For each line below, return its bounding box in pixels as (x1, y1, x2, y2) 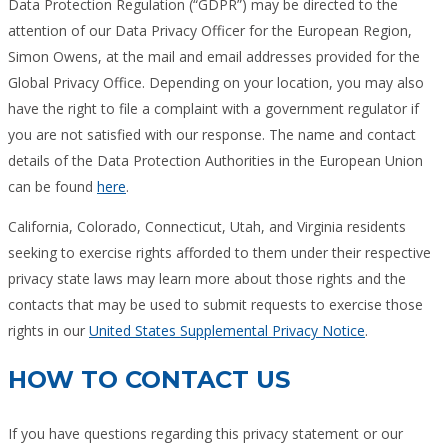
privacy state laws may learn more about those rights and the (8, 268, 406, 288)
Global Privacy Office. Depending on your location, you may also (8, 72, 424, 92)
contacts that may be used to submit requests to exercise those (8, 294, 423, 314)
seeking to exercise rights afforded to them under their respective (8, 242, 431, 262)
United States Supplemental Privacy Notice (89, 320, 365, 340)
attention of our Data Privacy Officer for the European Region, (8, 20, 412, 40)
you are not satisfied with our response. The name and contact (8, 124, 416, 144)
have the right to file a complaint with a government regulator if (8, 98, 419, 118)
